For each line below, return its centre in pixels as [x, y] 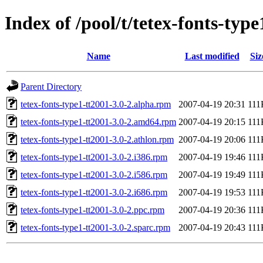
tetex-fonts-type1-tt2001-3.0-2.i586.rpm [94, 174]
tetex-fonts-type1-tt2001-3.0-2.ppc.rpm [92, 210]
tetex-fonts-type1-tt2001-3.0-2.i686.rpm [94, 192]
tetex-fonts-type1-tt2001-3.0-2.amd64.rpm [98, 122]
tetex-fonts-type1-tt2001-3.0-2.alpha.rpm [96, 104]
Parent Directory [51, 86]
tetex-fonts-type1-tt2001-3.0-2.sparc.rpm [95, 227]
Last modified [212, 56]
